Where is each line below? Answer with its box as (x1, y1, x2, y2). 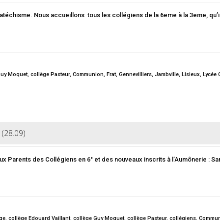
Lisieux (182, 71, 200, 78)
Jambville (155, 71, 179, 78)
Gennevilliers (119, 71, 152, 78)
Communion (73, 71, 104, 78)
